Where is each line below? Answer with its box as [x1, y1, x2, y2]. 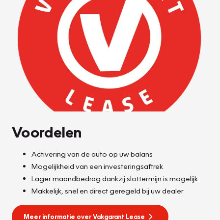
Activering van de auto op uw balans [31, 149, 153, 159]
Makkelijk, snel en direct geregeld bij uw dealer [31, 186, 184, 195]
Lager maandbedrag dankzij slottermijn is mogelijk [31, 174, 198, 183]
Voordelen [12, 122, 82, 141]
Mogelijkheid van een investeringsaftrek [31, 162, 163, 171]
